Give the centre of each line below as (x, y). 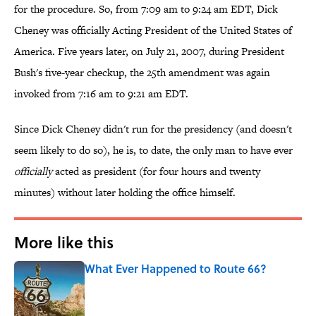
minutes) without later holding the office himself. (125, 193)
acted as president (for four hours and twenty (156, 171)
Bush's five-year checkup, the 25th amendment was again (142, 73)
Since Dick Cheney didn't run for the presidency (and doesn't (153, 129)
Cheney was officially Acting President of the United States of (153, 30)
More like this (64, 242)
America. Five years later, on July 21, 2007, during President (149, 51)
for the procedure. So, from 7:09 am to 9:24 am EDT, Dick (146, 9)
